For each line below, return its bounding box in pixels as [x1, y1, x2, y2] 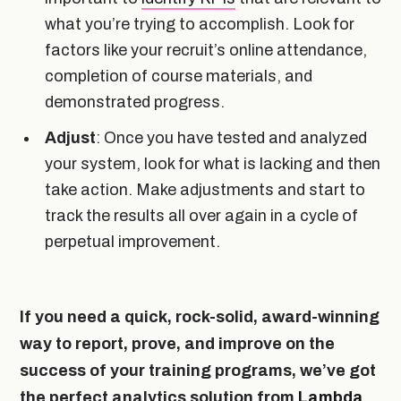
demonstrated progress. [45, 92, 225, 111]
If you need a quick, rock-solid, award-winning [20, 307, 380, 326]
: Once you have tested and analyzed [96, 128, 367, 147]
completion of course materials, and [45, 66, 312, 85]
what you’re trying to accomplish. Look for [45, 14, 354, 33]
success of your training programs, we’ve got [20, 361, 376, 380]
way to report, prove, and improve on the [20, 334, 335, 353]
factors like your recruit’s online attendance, [45, 40, 367, 59]
